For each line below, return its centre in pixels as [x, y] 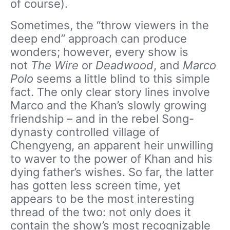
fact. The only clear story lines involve [110, 92]
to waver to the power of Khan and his [111, 159]
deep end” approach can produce [99, 39]
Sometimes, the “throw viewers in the [110, 25]
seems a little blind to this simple [123, 79]
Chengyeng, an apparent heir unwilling [112, 145]
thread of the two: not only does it [101, 212]
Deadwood [124, 65]
